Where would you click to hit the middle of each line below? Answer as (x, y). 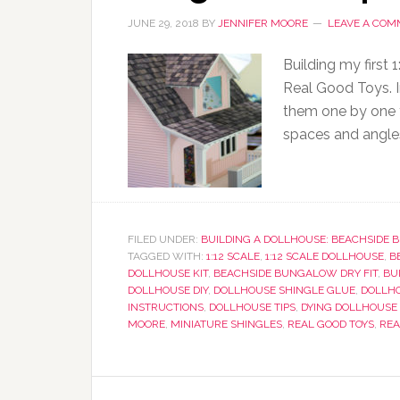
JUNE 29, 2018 (163, 23)
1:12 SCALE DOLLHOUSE (325, 256)
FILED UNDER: (164, 239)
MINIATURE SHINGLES (226, 324)
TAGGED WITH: (167, 256)
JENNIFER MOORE (263, 23)
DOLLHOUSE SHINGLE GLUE (284, 290)
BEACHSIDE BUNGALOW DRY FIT (296, 273)
